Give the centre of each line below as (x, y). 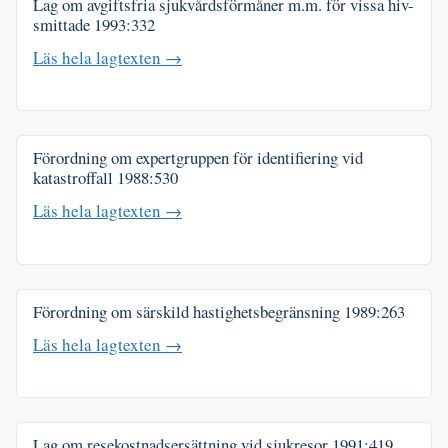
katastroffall (75, 178)
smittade (63, 24)
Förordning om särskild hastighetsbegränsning (188, 311)
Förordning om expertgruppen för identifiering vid (198, 158)
